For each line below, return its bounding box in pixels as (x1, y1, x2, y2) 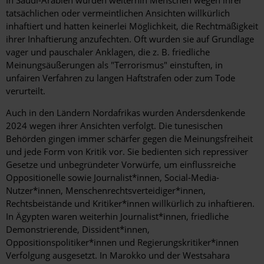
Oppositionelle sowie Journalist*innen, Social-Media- (6, 171, 219, 184)
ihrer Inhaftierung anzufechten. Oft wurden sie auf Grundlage (6, 33, 254, 45)
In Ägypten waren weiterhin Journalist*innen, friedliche (6, 210, 229, 223)
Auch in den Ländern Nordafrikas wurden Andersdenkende (6, 107, 245, 119)
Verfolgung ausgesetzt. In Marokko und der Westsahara (6, 249, 230, 262)
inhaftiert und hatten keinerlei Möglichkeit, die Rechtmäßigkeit (6, 20, 258, 32)
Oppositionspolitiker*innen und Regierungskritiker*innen (6, 236, 239, 249)
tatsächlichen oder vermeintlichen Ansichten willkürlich (6, 7, 230, 19)
